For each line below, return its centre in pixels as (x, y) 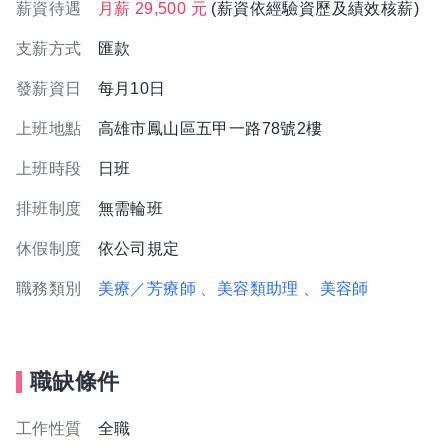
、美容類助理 (249, 288)
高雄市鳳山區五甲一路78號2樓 (210, 128)
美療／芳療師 (147, 288)
